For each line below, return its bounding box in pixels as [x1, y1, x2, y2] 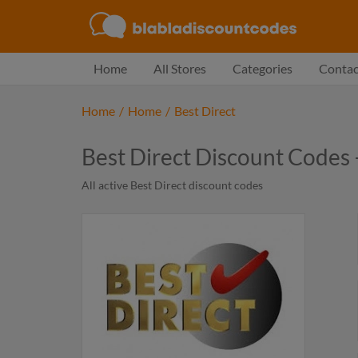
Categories [233, 61, 292, 76]
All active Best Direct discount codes [82, 178, 263, 192]
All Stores [153, 61, 206, 76]
